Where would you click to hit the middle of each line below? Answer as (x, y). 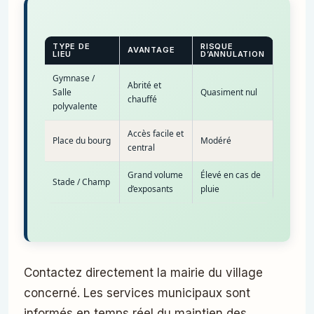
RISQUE (217, 47)
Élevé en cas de (231, 175)
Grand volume (155, 175)
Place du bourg (82, 141)
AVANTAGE (151, 50)
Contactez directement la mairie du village (143, 272)
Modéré (216, 141)
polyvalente (75, 107)
